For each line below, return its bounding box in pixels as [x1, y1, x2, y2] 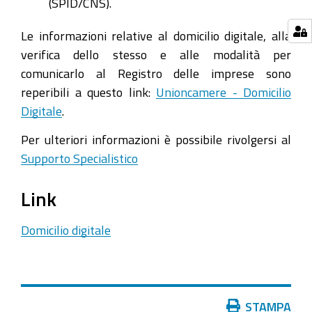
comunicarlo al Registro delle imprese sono [21, 67, 291, 80]
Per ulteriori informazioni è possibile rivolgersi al [21, 132, 291, 146]
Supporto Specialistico [21, 151, 138, 164]
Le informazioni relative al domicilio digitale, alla [21, 29, 291, 42]
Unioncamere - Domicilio [156, 86, 291, 99]
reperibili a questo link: [21, 86, 156, 99]
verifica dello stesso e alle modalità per [21, 48, 291, 61]
